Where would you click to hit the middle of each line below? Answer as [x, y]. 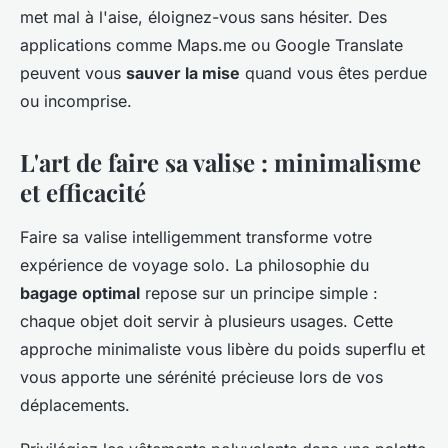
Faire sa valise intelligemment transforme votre [196, 236]
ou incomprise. [76, 100]
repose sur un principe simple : [259, 292]
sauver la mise [183, 72]
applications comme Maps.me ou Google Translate [211, 44]
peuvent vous [73, 72]
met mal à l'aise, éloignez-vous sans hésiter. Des [203, 16]
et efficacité [83, 191]
